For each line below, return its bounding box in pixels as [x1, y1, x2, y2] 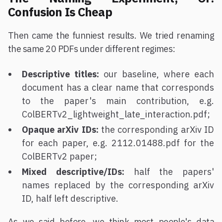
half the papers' [124, 166, 214, 177]
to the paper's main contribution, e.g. [22, 95, 214, 107]
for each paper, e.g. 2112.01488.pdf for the [22, 137, 214, 149]
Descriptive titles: [22, 68, 99, 80]
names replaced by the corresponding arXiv [22, 179, 214, 191]
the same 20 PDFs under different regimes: [8, 43, 175, 55]
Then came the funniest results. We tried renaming [8, 29, 214, 41]
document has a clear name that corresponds [22, 81, 214, 93]
